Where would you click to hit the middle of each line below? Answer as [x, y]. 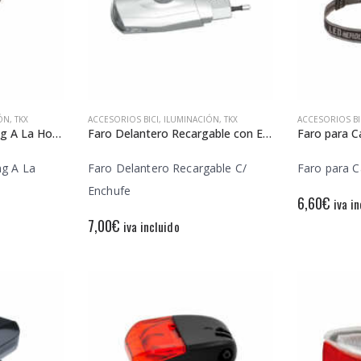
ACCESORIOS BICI [123, 120]
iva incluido [151, 226]
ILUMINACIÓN [191, 120]
